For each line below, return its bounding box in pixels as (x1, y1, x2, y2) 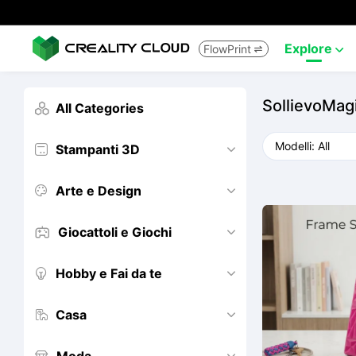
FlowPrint (203, 41, 251, 56)
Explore (284, 41, 335, 56)
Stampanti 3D (56, 141, 140, 157)
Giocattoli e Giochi (58, 224, 172, 240)
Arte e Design (56, 183, 141, 199)
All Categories (56, 100, 144, 116)
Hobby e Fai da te (56, 265, 162, 281)
